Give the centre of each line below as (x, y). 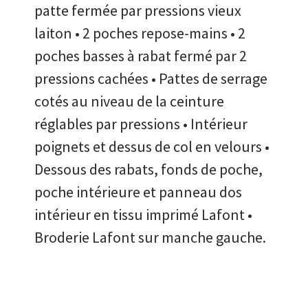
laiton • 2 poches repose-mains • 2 (140, 33)
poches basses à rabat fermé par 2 (141, 56)
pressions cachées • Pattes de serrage (151, 79)
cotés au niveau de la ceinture (129, 101)
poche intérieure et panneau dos (138, 192)
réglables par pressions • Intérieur (141, 124)
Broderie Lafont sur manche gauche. (150, 238)
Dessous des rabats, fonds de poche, (148, 169)
